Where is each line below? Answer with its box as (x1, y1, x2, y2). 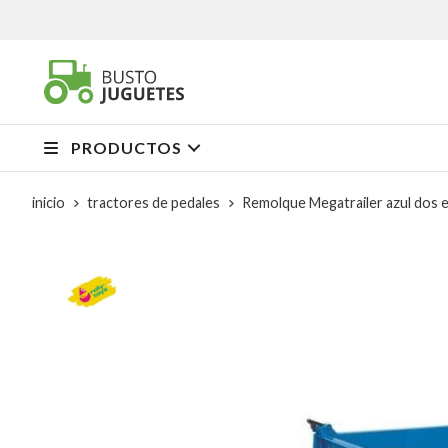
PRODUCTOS (71, 137, 182, 157)
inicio (32, 193, 65, 211)
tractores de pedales (87, 193, 220, 211)
